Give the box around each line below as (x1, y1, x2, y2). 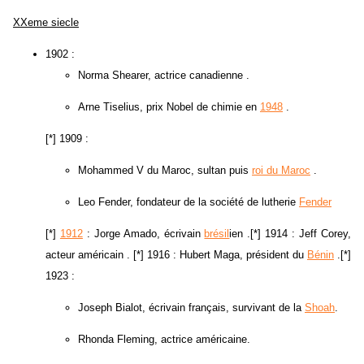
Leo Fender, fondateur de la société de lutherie (78, 196, 299, 209)
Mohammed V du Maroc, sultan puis (78, 164, 252, 177)
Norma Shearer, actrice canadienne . (78, 69, 249, 82)
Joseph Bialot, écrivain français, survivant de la (78, 301, 305, 314)
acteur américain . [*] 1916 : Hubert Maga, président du (45, 249, 307, 262)
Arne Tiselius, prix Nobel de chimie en (78, 101, 260, 114)
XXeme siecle (13, 16, 79, 29)
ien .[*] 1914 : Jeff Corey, (229, 227, 352, 240)
